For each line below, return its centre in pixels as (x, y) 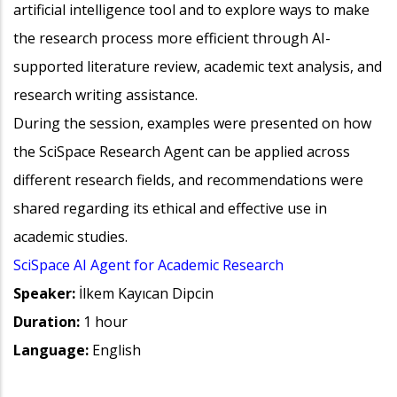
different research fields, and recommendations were (188, 180)
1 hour (104, 322)
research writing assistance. (105, 95)
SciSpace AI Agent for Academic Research (148, 265)
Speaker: (44, 294)
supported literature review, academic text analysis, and (198, 67)
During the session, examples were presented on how (192, 124)
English (117, 350)
